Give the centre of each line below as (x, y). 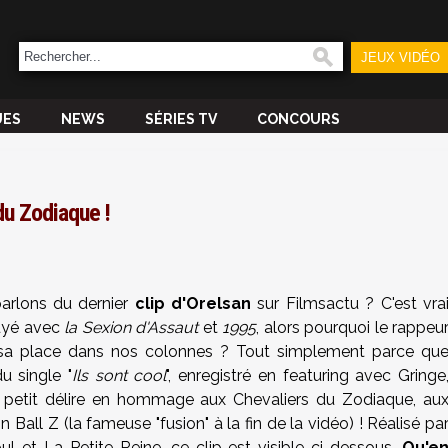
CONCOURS (298, 119)
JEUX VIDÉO (400, 57)
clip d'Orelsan (193, 303)
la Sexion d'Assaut (128, 327)
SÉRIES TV (181, 119)
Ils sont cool (119, 375)
